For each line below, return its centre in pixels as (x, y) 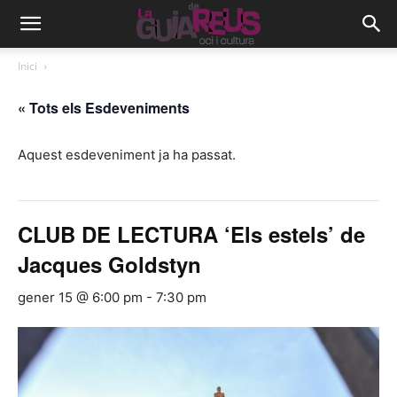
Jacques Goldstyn (109, 264)
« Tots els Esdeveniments (104, 108)
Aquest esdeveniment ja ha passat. (127, 155)
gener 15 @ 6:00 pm (80, 297)
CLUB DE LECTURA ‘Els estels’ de (191, 234)
